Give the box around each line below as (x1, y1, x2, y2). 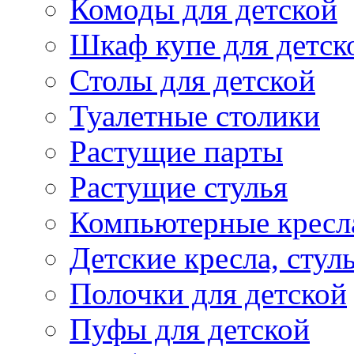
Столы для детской (70, 63, 315, 98)
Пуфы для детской (70, 312, 310, 347)
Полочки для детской (70, 277, 347, 311)
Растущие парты (70, 134, 283, 169)
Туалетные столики (70, 99, 320, 134)
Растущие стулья (70, 170, 288, 205)
